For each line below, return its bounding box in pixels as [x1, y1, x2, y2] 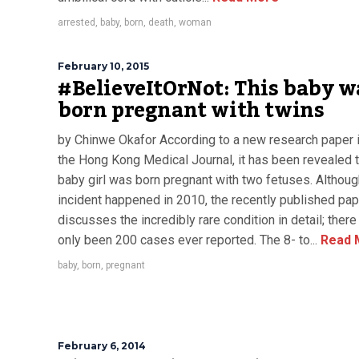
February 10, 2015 [58, 60, 149, 72]
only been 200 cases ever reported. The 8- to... [58, 232, 317, 248]
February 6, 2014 [58, 340, 146, 352]
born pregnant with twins [58, 91, 325, 131]
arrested [58, 17, 95, 28]
